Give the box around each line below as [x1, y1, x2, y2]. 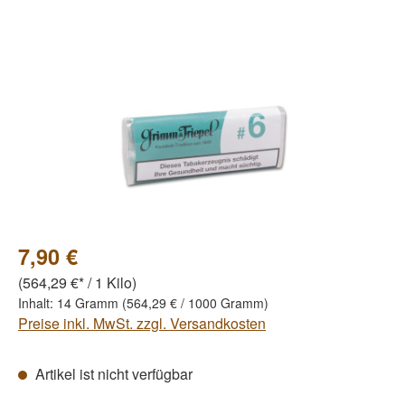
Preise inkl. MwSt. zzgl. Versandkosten [18, 312, 266, 334]
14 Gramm [57, 293, 122, 312]
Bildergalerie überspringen [17, 21, 188, 42]
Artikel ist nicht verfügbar [32, 363, 193, 384]
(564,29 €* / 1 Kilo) [18, 271, 137, 293]
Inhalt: [18, 293, 57, 312]
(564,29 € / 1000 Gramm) [122, 293, 268, 312]
